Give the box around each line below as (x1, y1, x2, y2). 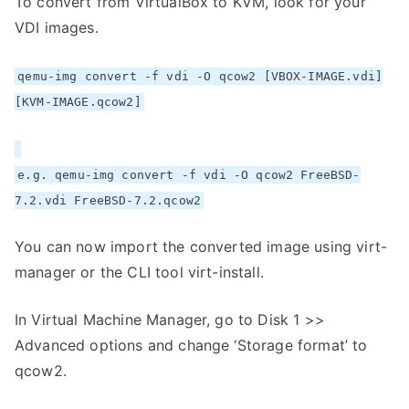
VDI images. (15, 18, 99, 37)
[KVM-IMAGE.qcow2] (15, 95, 142, 109)
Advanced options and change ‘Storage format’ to (15, 336, 368, 354)
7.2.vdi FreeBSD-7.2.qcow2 (15, 194, 202, 207)
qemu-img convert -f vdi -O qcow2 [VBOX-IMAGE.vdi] (17, 69, 383, 83)
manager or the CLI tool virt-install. (15, 263, 264, 281)
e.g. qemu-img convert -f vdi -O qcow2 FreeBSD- (17, 168, 361, 182)
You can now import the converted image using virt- (15, 237, 388, 256)
